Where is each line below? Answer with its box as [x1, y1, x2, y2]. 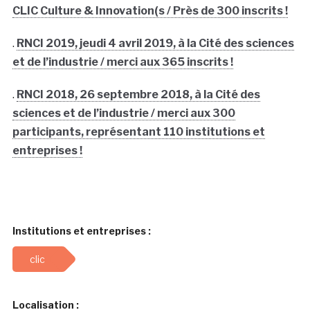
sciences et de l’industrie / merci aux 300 [12, 107, 235, 120]
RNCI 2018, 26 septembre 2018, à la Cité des [16, 88, 260, 102]
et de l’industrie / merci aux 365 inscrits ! [12, 55, 233, 69]
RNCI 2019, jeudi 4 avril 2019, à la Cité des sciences [16, 37, 294, 51]
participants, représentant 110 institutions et [12, 125, 265, 139]
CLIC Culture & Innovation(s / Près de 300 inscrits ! [12, 4, 288, 18]
